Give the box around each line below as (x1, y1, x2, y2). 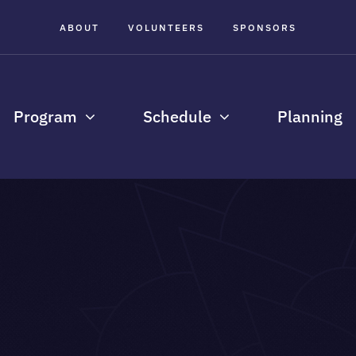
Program (13, 106, 77, 127)
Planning (277, 106, 342, 127)
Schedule (142, 106, 211, 127)
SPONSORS (232, 21, 296, 33)
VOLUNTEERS (127, 21, 204, 33)
